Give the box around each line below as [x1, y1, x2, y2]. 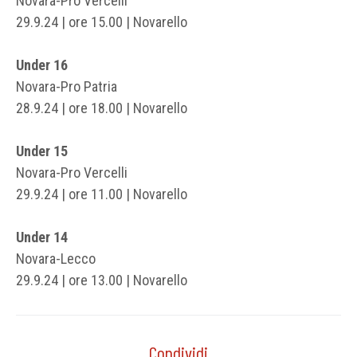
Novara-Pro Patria [16, 77, 117, 95]
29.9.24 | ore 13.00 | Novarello [16, 271, 187, 288]
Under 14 [16, 228, 68, 245]
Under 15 [16, 142, 68, 159]
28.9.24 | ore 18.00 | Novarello [16, 99, 187, 116]
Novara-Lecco [16, 249, 96, 267]
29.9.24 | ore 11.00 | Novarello [16, 185, 187, 202]
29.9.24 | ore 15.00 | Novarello [16, 13, 187, 30]
